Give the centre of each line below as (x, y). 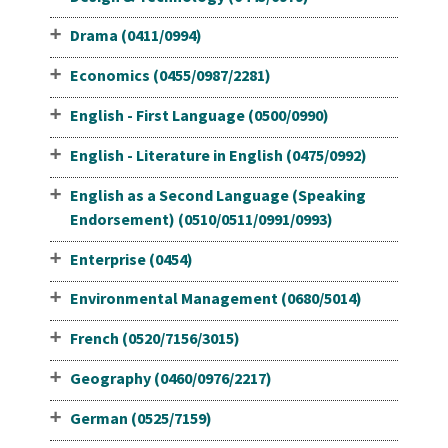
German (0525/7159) (140, 417)
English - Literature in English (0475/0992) (218, 154)
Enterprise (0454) (131, 258)
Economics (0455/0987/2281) (170, 75)
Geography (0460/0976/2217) (170, 378)
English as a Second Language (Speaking (217, 194)
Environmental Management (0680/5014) (215, 298)
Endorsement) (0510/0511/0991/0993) (201, 218)
